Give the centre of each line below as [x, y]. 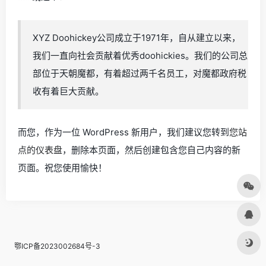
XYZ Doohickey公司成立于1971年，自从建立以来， [137, 38]
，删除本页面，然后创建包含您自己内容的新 [151, 150]
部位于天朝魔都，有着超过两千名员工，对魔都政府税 [140, 73]
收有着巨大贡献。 [68, 91]
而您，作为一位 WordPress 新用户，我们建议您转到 [123, 132]
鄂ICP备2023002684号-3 [57, 246]
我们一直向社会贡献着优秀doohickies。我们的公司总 [140, 56]
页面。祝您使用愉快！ [62, 168]
